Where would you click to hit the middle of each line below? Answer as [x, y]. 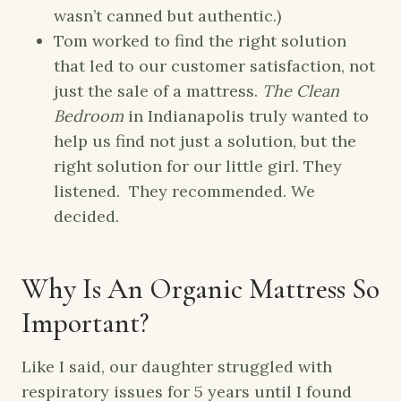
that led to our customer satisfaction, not [214, 66]
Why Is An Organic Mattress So [200, 289]
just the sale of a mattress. [158, 91]
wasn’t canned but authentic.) [167, 16]
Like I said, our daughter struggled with [177, 367]
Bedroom [89, 116]
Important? [85, 323]
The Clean [301, 91]
